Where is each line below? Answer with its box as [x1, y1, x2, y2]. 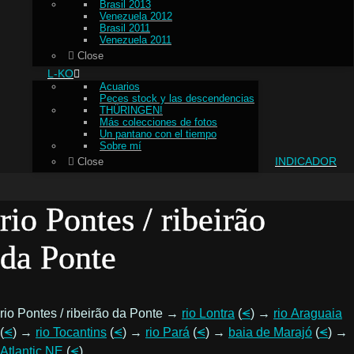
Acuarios [100, 81, 140, 93]
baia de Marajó [228, 325, 312, 339]
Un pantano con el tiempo [100, 128, 217, 141]
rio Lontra [182, 306, 235, 320]
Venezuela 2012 [100, 10, 172, 23]
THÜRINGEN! [100, 104, 163, 117]
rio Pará [145, 325, 190, 339]
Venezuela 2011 [100, 34, 171, 47]
